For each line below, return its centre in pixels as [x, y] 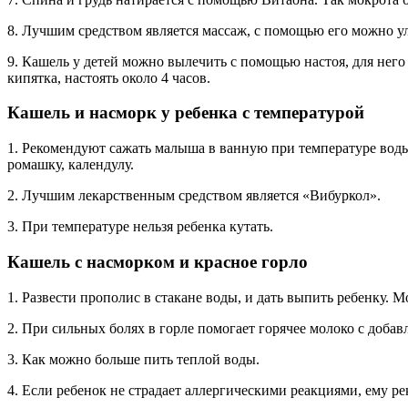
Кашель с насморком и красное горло [158, 261]
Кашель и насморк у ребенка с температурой [186, 113]
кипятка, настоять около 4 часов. [109, 77]
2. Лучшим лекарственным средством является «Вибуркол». [194, 196]
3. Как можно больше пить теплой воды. [133, 359]
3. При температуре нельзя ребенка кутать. [140, 227]
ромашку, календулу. [71, 165]
